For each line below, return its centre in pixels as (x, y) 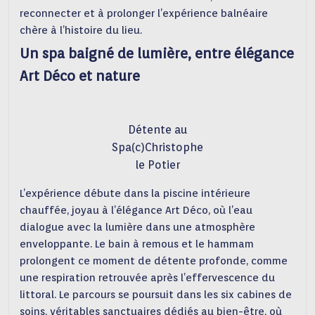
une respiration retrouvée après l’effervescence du (148, 278)
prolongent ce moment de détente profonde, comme (154, 261)
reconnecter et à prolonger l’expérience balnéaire (144, 14)
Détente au (157, 130)
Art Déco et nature (80, 76)
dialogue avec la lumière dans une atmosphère (138, 227)
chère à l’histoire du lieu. (81, 31)
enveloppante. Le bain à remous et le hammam (137, 244)
